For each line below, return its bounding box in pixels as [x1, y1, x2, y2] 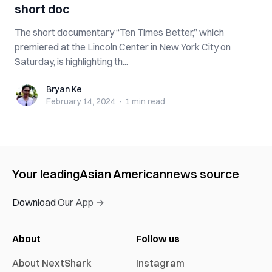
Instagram [136, 257, 185, 269]
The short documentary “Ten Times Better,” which [15, 26, 224, 38]
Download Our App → [12, 196, 104, 208]
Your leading [12, 166, 80, 182]
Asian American [80, 166, 166, 182]
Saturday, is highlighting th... [15, 55, 128, 67]
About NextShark [12, 257, 92, 269]
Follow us [136, 233, 180, 245]
